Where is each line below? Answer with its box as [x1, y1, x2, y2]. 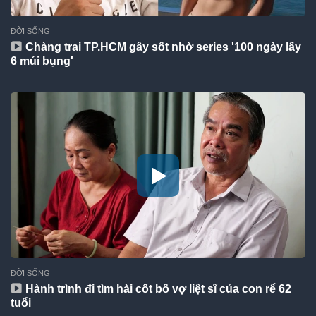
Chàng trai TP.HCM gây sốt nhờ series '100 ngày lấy [25, 40, 302, 54]
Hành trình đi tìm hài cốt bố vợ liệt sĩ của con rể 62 [25, 282, 292, 296]
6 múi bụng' [11, 54, 74, 68]
